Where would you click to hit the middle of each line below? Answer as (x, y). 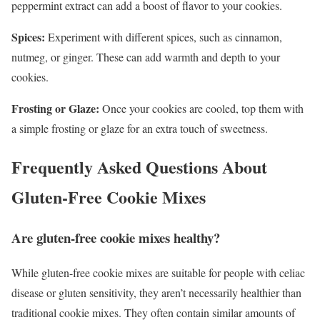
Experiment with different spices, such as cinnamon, (164, 36)
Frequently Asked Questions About (139, 167)
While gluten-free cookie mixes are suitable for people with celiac (158, 273)
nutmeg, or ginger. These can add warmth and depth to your (146, 56)
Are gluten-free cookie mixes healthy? (116, 238)
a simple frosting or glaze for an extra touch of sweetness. (140, 128)
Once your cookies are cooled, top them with (201, 108)
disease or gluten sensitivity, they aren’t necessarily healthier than (156, 293)
